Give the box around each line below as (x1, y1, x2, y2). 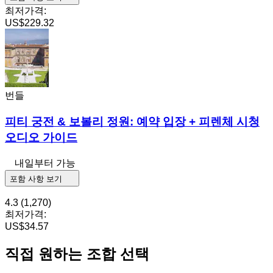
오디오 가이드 (5, 131, 77, 144)
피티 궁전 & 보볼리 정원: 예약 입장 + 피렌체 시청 (5, 115, 260, 129)
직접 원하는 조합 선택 (5, 245, 149, 262)
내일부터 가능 (15, 157, 76, 168)
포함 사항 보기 (10, 174, 65, 183)
